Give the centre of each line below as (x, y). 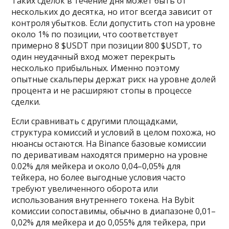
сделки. (26, 102)
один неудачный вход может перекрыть (94, 57)
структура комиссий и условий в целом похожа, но (114, 132)
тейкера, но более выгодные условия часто (99, 177)
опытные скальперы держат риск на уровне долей (114, 79)
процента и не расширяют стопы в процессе (102, 90)
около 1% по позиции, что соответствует (95, 34)
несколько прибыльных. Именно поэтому (96, 68)
